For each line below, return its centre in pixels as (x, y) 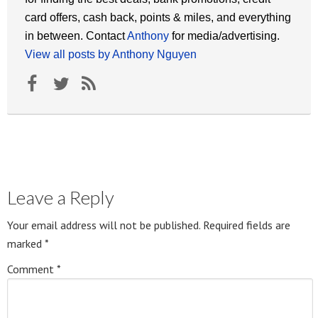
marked (26, 244)
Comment (32, 269)
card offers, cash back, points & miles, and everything (158, 18)
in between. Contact (76, 36)
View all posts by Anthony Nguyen (111, 55)
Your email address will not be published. (104, 225)
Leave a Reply (61, 198)
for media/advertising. (224, 36)
